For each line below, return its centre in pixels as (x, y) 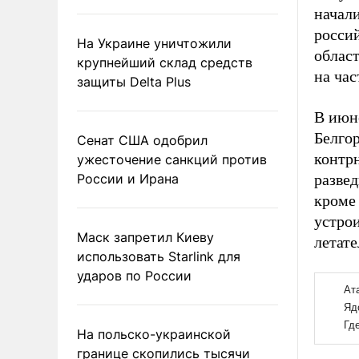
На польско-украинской (154, 334)
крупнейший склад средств (165, 62)
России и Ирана (128, 178)
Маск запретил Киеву (145, 237)
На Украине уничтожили (154, 43)
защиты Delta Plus (134, 81)
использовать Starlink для (159, 256)
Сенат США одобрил (142, 140)
